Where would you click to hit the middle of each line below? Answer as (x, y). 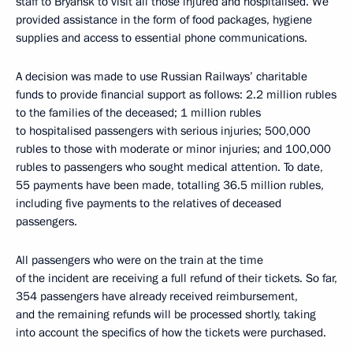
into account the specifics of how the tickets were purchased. (171, 333)
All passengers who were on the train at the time (139, 260)
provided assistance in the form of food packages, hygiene (164, 20)
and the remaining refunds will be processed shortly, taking (166, 314)
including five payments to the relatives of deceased (149, 203)
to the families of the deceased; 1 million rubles (138, 113)
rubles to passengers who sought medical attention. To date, (169, 167)
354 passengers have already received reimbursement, (157, 296)
